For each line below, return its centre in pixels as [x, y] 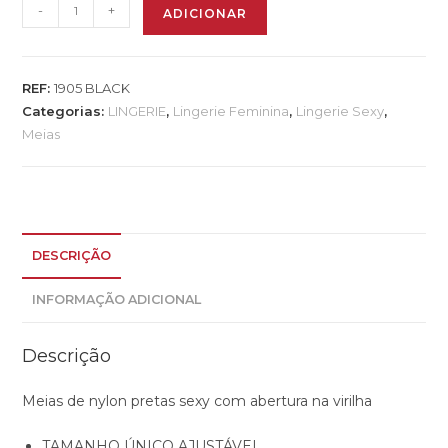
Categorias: [65, 111]
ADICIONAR [205, 14]
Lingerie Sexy [340, 111]
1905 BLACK [92, 88]
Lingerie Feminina [231, 111]
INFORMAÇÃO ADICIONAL [117, 300]
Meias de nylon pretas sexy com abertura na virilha [197, 401]
